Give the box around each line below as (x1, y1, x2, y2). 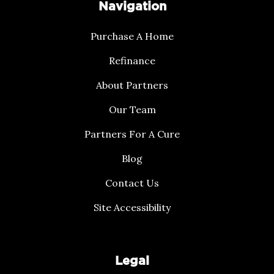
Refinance (109, 54, 155, 67)
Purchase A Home (91, 30, 174, 43)
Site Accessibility (94, 201, 171, 214)
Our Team (108, 103, 156, 116)
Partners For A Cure (84, 128, 180, 141)
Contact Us (105, 177, 159, 190)
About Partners (96, 79, 168, 92)
